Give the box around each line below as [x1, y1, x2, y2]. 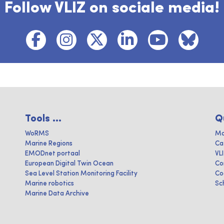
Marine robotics [25, 180, 74, 187]
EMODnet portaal [25, 150, 80, 157]
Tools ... [25, 113, 61, 124]
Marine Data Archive [25, 190, 89, 197]
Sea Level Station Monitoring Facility [25, 170, 137, 177]
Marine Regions [25, 140, 72, 147]
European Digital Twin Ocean [25, 160, 113, 167]
